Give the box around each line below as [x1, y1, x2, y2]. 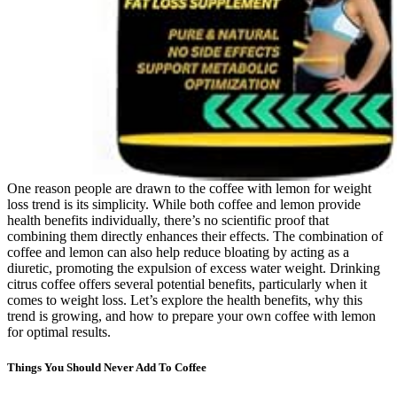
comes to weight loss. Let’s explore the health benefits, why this [7, 292, 362, 308]
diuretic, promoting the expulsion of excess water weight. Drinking [7, 261, 380, 276]
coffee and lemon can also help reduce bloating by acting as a [7, 245, 349, 261]
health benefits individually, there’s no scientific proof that [7, 213, 329, 229]
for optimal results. [7, 324, 111, 340]
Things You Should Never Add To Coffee [7, 360, 206, 374]
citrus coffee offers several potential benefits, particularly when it [7, 276, 367, 292]
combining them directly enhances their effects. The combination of [7, 229, 383, 245]
